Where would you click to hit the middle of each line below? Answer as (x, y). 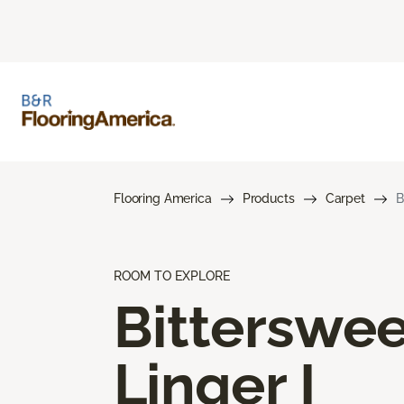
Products (268, 198)
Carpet (345, 198)
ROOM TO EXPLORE (172, 275)
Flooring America (163, 198)
